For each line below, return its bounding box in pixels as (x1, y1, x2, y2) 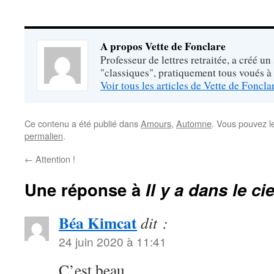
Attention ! (33, 152, 75, 165)
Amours (141, 117, 171, 130)
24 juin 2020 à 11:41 (59, 233, 166, 250)
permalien (24, 129, 63, 142)
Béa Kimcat (59, 211, 137, 234)
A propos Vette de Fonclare (100, 39, 226, 54)
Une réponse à (24, 177, 146, 201)
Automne (176, 117, 212, 130)
